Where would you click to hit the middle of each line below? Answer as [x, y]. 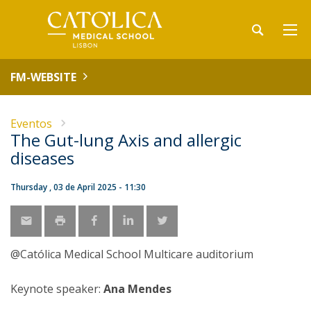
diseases [42, 158]
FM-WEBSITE [43, 77]
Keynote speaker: [57, 289]
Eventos [31, 124]
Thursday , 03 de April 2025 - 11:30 [78, 187]
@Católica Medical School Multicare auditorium [132, 254]
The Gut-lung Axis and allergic [126, 140]
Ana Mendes [137, 289]
